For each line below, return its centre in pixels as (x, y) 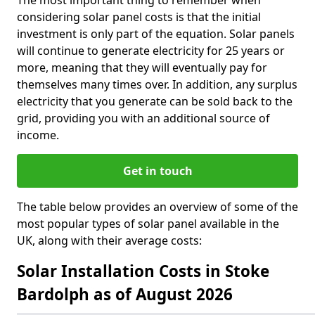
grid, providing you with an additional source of (143, 118)
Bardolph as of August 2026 (125, 294)
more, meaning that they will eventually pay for (142, 67)
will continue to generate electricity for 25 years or (151, 51)
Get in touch (157, 171)
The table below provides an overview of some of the (157, 207)
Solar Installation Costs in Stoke (143, 271)
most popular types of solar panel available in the (148, 224)
